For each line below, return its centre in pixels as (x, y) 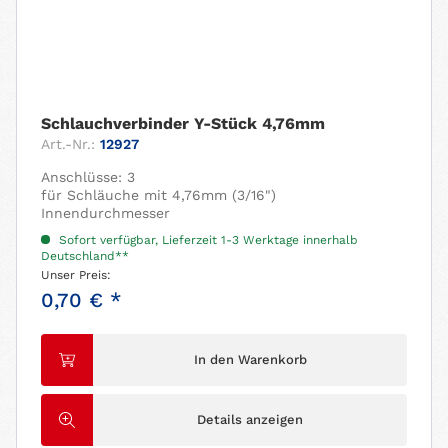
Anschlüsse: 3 (88, 177)
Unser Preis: (76, 275)
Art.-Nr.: (68, 144)
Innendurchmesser (106, 213)
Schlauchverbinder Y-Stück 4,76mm (183, 124)
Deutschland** (85, 256)
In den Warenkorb (250, 360)
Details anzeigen (250, 420)
